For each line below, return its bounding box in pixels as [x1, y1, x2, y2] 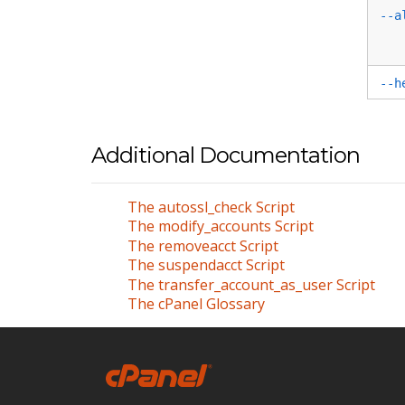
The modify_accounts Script [127, 216, 314, 237]
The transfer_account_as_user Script [127, 274, 375, 295]
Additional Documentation [90, 142, 360, 169]
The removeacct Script [127, 235, 278, 256]
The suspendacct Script [127, 255, 285, 276]
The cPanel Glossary [127, 294, 265, 315]
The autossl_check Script [127, 196, 295, 217]
